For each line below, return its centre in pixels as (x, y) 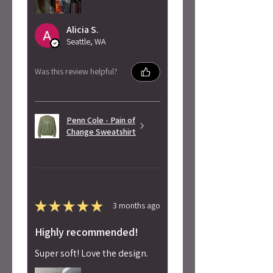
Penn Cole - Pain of (101, 120)
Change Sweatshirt (101, 131)
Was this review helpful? (76, 72)
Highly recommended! (87, 232)
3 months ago (136, 206)
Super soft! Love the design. (91, 253)
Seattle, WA (86, 41)
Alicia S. (83, 29)
